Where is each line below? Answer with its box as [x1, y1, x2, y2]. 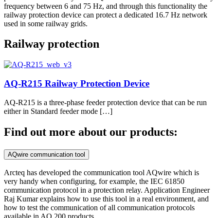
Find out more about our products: [4, 125, 178, 138]
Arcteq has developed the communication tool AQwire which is [4, 168, 199, 177]
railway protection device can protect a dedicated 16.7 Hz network [4, 10, 207, 19]
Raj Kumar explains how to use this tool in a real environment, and [4, 195, 209, 203]
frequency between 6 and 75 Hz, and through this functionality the [4, 1, 207, 10]
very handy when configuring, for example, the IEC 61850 [4, 177, 184, 186]
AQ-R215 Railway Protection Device [4, 78, 149, 89]
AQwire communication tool [8, 150, 85, 158]
